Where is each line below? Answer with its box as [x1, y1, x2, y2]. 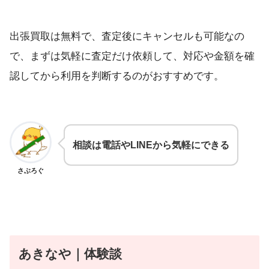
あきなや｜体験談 [19, 247, 122, 261]
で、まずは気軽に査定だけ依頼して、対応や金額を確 [10, 50, 255, 62]
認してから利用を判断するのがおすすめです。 [10, 70, 224, 82]
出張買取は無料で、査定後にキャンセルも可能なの [10, 31, 244, 43]
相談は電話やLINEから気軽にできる [73, 139, 229, 151]
